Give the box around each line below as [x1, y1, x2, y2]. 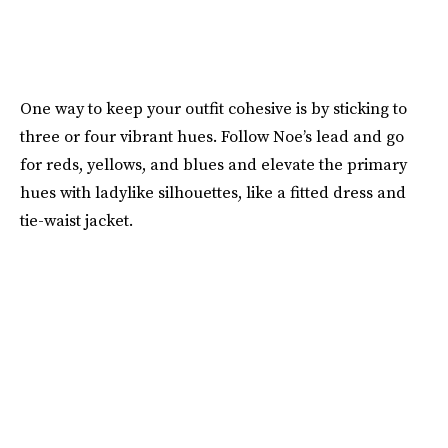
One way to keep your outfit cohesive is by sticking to [20, 97, 407, 120]
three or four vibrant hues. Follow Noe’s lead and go [20, 125, 404, 148]
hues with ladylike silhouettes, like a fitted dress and [20, 181, 406, 204]
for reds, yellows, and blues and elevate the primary [20, 153, 407, 176]
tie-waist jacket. [20, 209, 133, 232]
